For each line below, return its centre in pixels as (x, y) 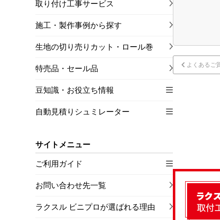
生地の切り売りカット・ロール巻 (94, 47)
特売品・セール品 (67, 69)
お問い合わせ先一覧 (71, 185)
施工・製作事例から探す (79, 25)
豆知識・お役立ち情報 (75, 90)
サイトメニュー (63, 145)
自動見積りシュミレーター (82, 112)
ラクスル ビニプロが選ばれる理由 (95, 207)
